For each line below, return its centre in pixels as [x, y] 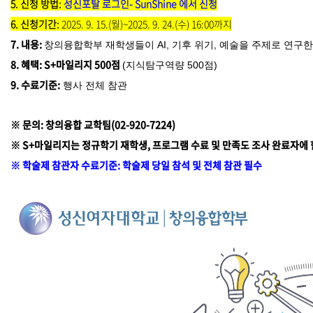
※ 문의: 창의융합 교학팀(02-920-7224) [93, 124]
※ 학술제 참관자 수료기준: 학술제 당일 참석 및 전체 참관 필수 [136, 165]
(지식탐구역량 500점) [170, 65]
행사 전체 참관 [95, 85]
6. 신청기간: [35, 24]
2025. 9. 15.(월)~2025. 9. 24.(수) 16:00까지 [147, 24]
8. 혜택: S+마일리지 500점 [66, 64]
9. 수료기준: [35, 85]
